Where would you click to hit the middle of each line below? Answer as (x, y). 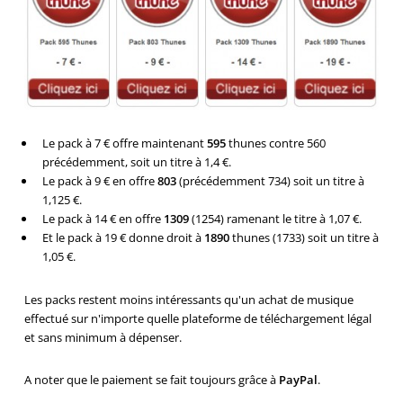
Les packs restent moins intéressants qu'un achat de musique (188, 299)
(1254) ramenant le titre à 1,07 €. (275, 219)
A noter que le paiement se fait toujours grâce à (151, 380)
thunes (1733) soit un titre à (304, 238)
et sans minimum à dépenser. (103, 337)
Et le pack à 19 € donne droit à (123, 238)
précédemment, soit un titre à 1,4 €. (136, 162)
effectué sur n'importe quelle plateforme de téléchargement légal (197, 318)
